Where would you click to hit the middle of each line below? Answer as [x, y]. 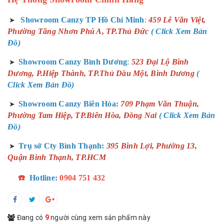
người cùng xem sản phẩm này [99, 217]
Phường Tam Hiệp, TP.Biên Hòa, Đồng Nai [83, 115]
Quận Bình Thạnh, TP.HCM [57, 157]
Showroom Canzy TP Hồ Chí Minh [82, 20]
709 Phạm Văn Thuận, [160, 104]
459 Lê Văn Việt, [177, 20]
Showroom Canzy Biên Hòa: [68, 104]
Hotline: [43, 178]
